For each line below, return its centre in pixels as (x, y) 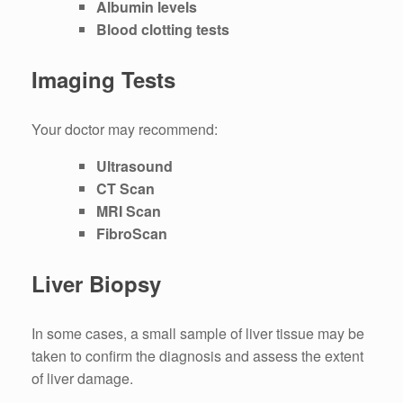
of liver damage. (82, 379)
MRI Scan (129, 211)
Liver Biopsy (96, 284)
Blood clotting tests (163, 30)
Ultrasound (134, 166)
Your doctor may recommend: (125, 130)
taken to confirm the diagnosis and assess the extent (197, 356)
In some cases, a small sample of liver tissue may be (198, 334)
